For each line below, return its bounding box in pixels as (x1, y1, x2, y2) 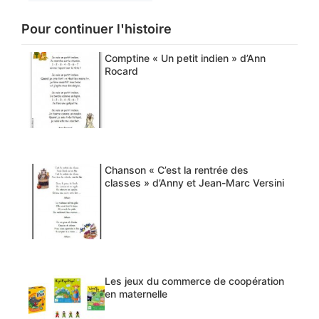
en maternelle (104, 288, 167, 300)
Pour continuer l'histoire (21, 21, 172, 37)
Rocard (104, 65, 138, 78)
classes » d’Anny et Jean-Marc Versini (104, 176, 284, 189)
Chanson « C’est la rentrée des (104, 163, 249, 176)
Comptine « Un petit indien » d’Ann (104, 52, 266, 65)
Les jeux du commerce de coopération (104, 275, 284, 288)
